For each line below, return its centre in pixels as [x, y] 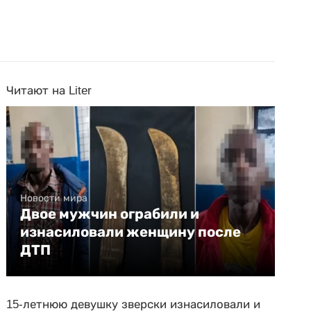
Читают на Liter [49, 91]
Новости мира [54, 198]
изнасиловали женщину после [131, 232]
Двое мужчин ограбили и [110, 214]
